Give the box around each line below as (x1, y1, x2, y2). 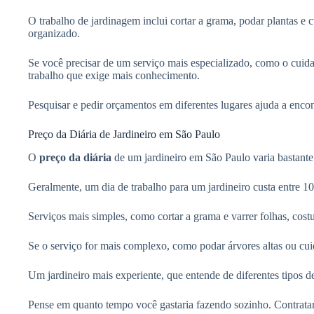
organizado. (28, 27, 80, 39)
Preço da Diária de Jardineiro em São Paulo (28, 128, 220, 140)
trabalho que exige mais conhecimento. (28, 69, 200, 81)
